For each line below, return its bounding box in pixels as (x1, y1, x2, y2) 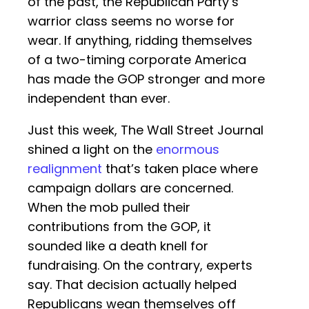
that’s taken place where (102, 160, 258, 178)
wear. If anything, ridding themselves (28, 32, 252, 50)
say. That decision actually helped (28, 276, 237, 294)
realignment (28, 160, 102, 178)
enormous (156, 141, 219, 159)
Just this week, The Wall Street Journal (28, 121, 263, 139)
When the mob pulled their (28, 199, 190, 217)
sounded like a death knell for (28, 237, 208, 255)
